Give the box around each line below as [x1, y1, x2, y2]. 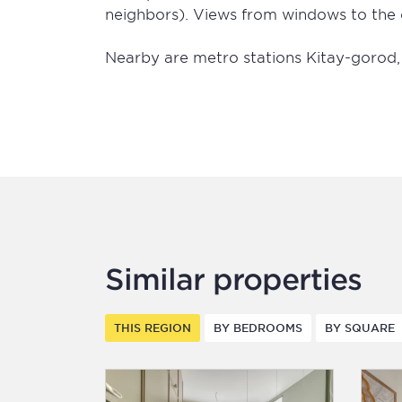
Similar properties [105, 262, 362, 295]
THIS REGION [114, 320, 191, 335]
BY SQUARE [325, 320, 395, 335]
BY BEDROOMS [214, 320, 302, 335]
